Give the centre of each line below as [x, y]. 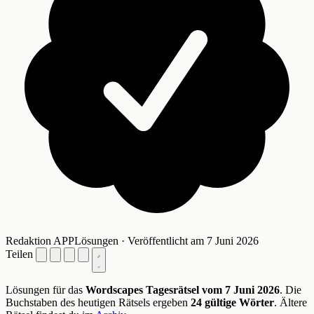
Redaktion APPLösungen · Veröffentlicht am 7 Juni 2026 [132, 241]
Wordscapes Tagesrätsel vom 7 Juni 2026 [183, 290]
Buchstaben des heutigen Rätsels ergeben [98, 303]
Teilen [19, 254]
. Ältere [291, 303]
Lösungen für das [46, 290]
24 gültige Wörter [232, 303]
